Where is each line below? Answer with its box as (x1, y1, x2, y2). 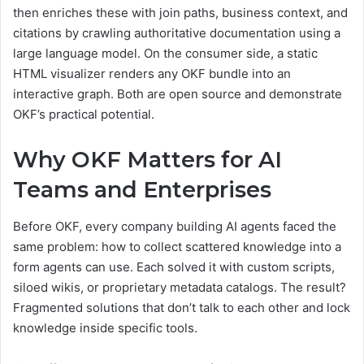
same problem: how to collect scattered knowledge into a (13, 238, 341, 254)
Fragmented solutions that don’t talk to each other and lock (13, 299, 350, 315)
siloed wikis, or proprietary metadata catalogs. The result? (13, 279, 346, 295)
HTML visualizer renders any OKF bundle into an (13, 66, 291, 82)
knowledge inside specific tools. (13, 319, 197, 336)
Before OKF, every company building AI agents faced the (13, 218, 336, 234)
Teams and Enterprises (13, 176, 271, 204)
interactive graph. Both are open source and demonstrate (13, 86, 342, 102)
